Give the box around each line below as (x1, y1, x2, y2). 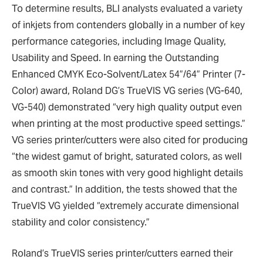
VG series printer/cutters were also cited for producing (12, 133, 248, 146)
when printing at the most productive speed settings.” (12, 117, 245, 130)
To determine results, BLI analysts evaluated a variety (12, 2, 242, 15)
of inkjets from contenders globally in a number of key (12, 18, 245, 31)
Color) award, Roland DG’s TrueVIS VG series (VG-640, (12, 84, 242, 97)
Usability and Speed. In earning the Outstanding (12, 51, 219, 64)
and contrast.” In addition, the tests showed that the (12, 183, 237, 195)
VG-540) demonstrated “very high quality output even (12, 100, 242, 113)
